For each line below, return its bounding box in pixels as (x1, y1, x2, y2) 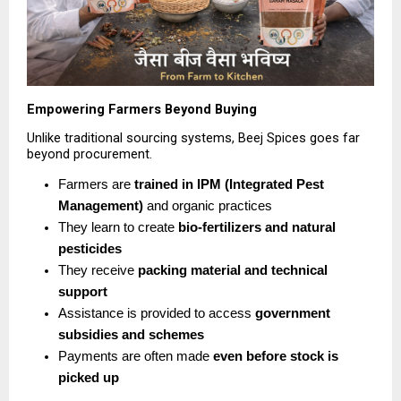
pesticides (58, 242, 122, 257)
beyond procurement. (27, 145, 152, 162)
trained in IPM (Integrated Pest (134, 177, 324, 192)
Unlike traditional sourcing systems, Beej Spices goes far (27, 129, 360, 146)
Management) (58, 199, 143, 214)
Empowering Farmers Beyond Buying (27, 101, 257, 118)
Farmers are (58, 177, 134, 192)
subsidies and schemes (58, 328, 204, 343)
